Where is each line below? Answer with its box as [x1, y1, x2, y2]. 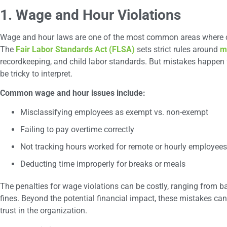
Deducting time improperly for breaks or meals [20, 159, 185, 169]
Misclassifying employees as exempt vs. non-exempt [20, 107, 208, 118]
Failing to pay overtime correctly [20, 125, 134, 135]
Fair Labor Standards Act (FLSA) [16, 44, 135, 54]
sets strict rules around [135, 44, 220, 54]
